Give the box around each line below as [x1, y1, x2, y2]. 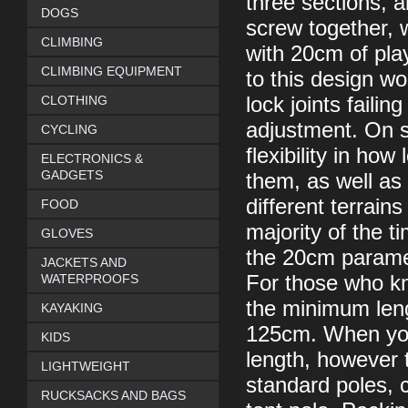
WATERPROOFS [41, 271, 138, 286]
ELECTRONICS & [41, 151, 143, 166]
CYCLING [41, 122, 97, 137]
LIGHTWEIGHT [41, 359, 130, 373]
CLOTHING [41, 93, 107, 107]
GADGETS [41, 168, 103, 182]
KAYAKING [41, 301, 103, 315]
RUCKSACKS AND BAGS [41, 388, 186, 403]
